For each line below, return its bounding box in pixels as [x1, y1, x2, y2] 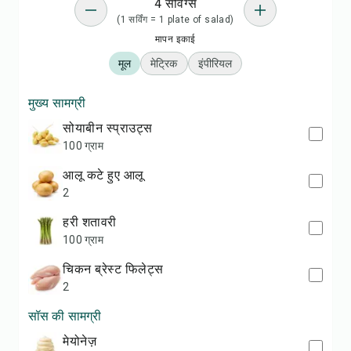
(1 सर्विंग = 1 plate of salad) [117, 14, 234, 25]
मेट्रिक [150, 57, 178, 70]
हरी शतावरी [69, 215, 117, 230]
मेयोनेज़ [69, 334, 96, 349]
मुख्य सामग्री [28, 96, 86, 110]
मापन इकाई [155, 34, 196, 45]
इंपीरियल [197, 57, 232, 70]
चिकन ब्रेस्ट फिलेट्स [74, 262, 164, 277]
